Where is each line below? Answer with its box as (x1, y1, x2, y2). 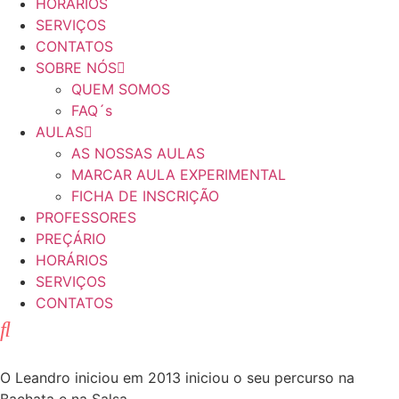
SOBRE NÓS (36, 59, 117, 77)
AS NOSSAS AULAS (71, 144, 205, 162)
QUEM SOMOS (71, 80, 170, 98)
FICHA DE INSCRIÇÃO (71, 187, 219, 205)
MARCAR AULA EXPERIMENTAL (71, 166, 286, 183)
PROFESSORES (36, 208, 136, 226)
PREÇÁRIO (36, 230, 106, 248)
